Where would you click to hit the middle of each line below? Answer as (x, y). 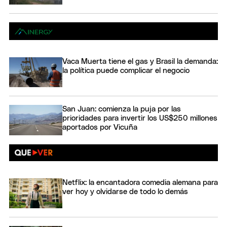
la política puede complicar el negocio (126, 71)
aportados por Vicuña (100, 128)
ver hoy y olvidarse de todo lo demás (125, 192)
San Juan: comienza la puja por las (122, 109)
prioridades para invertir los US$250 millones (140, 119)
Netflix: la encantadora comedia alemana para (140, 182)
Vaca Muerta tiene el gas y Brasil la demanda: (140, 62)
